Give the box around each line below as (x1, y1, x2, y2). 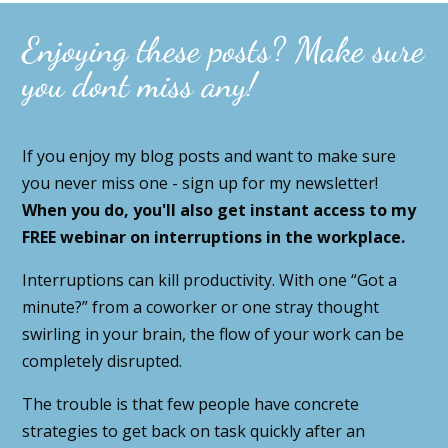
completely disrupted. (22, 349, 183, 372)
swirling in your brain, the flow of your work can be (22, 322, 405, 345)
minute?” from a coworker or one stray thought (22, 295, 380, 318)
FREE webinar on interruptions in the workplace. (22, 225, 406, 248)
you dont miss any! (22, 63, 258, 106)
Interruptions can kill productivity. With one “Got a (22, 268, 398, 291)
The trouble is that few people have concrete (22, 392, 360, 415)
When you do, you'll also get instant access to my (22, 198, 417, 221)
